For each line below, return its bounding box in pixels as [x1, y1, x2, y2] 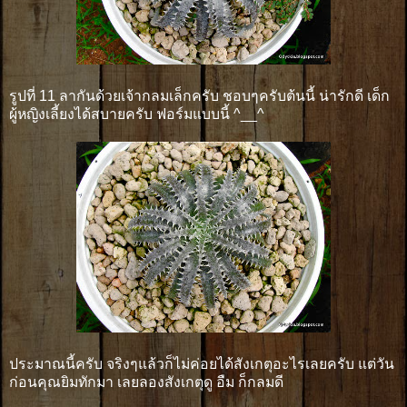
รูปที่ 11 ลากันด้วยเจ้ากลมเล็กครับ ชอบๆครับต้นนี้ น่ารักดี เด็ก [9, 87, 390, 104]
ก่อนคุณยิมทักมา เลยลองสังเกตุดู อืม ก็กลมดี [9, 373, 283, 390]
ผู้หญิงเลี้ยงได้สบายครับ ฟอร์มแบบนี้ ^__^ [9, 105, 264, 122]
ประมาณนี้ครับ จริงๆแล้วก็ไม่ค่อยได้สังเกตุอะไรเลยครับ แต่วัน [9, 355, 394, 372]
